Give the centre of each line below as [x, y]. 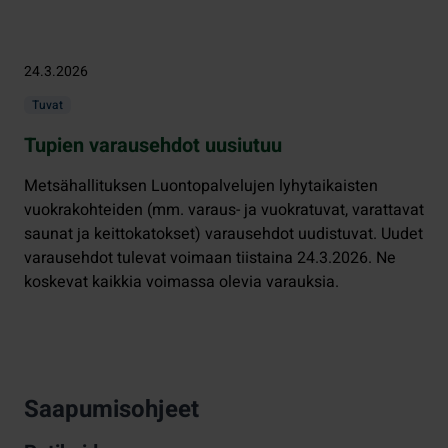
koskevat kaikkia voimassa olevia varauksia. [181, 282]
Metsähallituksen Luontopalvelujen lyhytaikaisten [201, 186]
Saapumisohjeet [111, 410]
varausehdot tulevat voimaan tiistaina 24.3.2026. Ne [210, 258]
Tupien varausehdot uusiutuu [153, 146]
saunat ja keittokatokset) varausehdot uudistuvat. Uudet [223, 234]
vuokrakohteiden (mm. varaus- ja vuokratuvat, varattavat [224, 210]
